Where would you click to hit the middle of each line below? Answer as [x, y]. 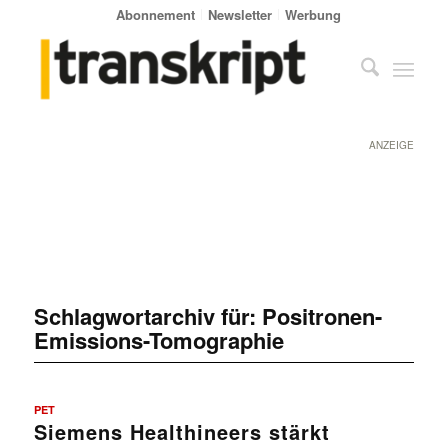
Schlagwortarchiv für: [147, 315]
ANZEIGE [392, 145]
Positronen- [321, 315]
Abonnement [156, 14]
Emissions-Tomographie [158, 339]
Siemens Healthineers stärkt [181, 431]
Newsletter [240, 14]
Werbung [313, 14]
